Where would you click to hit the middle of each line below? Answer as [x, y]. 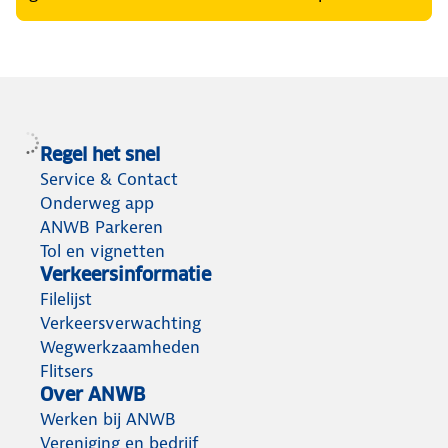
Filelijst [66, 298]
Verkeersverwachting [120, 322]
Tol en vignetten [102, 250]
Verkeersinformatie [125, 274]
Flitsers [66, 370]
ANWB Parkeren [101, 226]
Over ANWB [92, 394]
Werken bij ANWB [108, 418]
